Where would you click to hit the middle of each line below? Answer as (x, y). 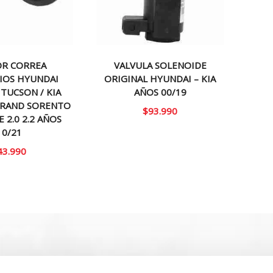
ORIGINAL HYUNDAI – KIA (160, 79)
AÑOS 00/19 (160, 92)
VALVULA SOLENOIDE (160, 66)
